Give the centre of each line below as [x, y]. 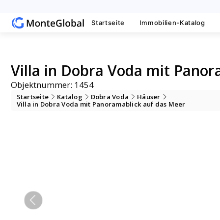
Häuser [149, 96]
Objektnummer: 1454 [53, 85]
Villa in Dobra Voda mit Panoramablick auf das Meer [101, 104]
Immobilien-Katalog [172, 23]
